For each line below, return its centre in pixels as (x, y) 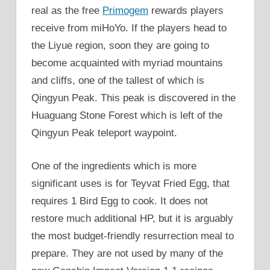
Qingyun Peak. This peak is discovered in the (133, 98)
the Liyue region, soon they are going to (120, 46)
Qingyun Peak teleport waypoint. (104, 133)
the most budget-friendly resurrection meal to (133, 236)
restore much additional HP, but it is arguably (132, 218)
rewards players (186, 11)
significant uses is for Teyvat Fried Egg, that (130, 183)
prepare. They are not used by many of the (127, 253)
